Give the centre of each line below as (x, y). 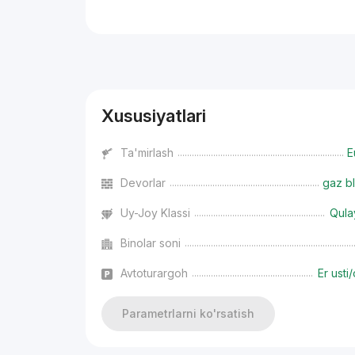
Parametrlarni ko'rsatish (189, 313)
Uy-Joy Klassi (156, 213)
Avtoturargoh (155, 273)
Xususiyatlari (154, 116)
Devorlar (143, 183)
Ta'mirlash (147, 153)
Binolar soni (151, 243)
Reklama (107, 54)
